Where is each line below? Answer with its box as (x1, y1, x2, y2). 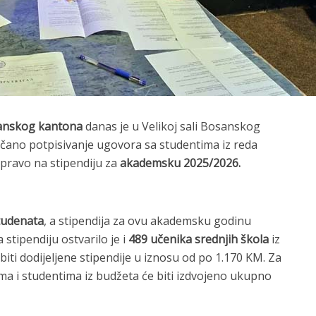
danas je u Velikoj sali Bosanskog (83, 119, 260, 134)
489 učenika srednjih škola (128, 231, 269, 247)
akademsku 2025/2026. (120, 155, 241, 171)
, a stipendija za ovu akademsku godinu (44, 213, 251, 229)
